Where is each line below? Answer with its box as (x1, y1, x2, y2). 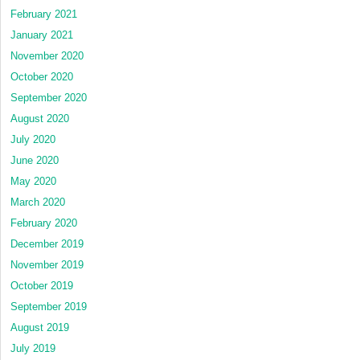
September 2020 (10, 91, 87, 104)
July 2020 (10, 133, 55, 145)
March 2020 (10, 195, 65, 208)
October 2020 (10, 70, 73, 83)
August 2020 (10, 112, 69, 125)
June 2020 (10, 153, 59, 166)
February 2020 (10, 216, 77, 229)
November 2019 (10, 258, 84, 271)
